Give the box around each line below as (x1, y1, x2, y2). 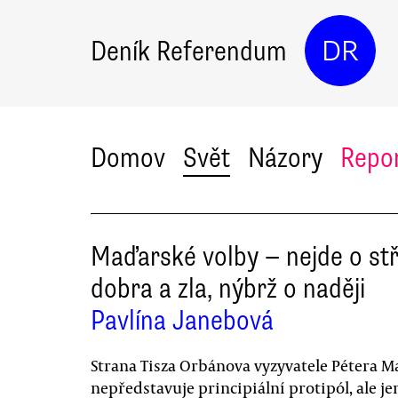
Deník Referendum (91, 33, 287, 68)
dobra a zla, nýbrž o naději (91, 271, 365, 306)
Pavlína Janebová (91, 303, 274, 338)
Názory (248, 140, 322, 175)
